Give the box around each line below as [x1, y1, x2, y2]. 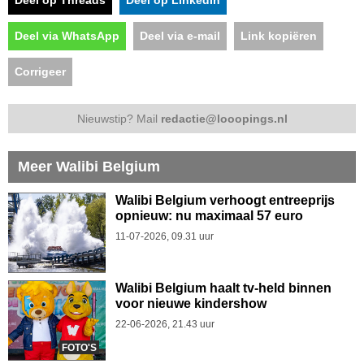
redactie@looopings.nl [160, 111, 288, 125]
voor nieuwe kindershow [115, 296, 266, 310]
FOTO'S [62, 341, 97, 353]
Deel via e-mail [140, 28, 220, 42]
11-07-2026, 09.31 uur [115, 230, 214, 242]
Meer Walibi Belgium [18, 158, 160, 175]
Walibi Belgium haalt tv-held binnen [115, 280, 331, 295]
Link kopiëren [240, 28, 317, 42]
